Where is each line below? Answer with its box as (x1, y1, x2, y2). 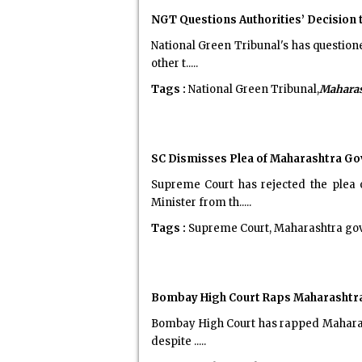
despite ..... (150, 335, 206, 348)
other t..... (150, 57, 198, 70)
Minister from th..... (150, 196, 251, 209)
